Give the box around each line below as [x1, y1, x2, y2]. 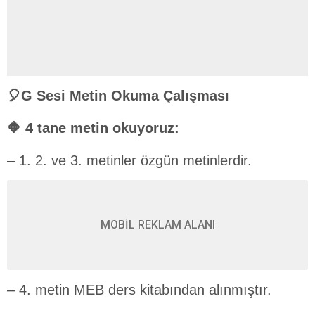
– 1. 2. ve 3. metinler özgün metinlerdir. [7, 153, 252, 169]
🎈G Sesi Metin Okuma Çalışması [7, 88, 229, 104]
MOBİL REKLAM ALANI [100, 218, 215, 232]
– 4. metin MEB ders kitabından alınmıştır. [7, 282, 271, 298]
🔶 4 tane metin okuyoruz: [7, 120, 179, 136]
